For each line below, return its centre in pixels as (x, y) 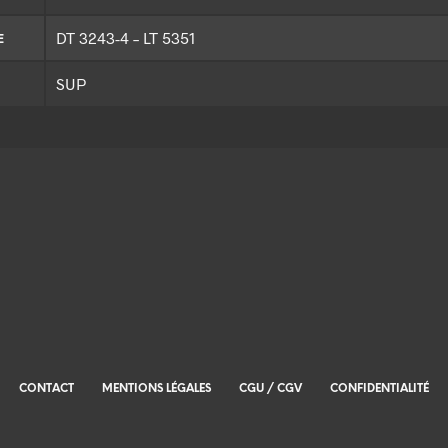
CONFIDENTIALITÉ (379, 389)
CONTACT (46, 389)
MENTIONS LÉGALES (156, 389)
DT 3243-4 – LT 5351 (125, 38)
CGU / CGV (270, 389)
